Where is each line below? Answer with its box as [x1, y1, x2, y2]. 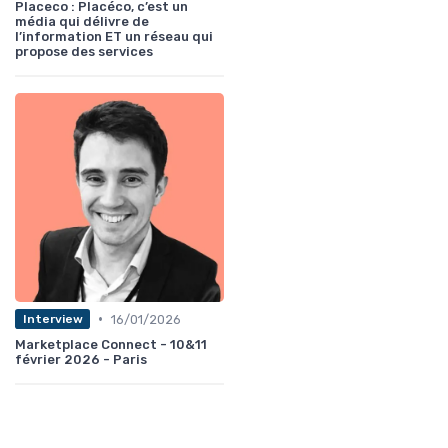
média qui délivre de [15, 13, 149, 29]
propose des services [15, 43, 153, 59]
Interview [22, 312, 83, 327]
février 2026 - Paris [15, 351, 147, 367]
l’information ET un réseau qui [15, 28, 213, 44]
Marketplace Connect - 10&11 [15, 336, 207, 352]
